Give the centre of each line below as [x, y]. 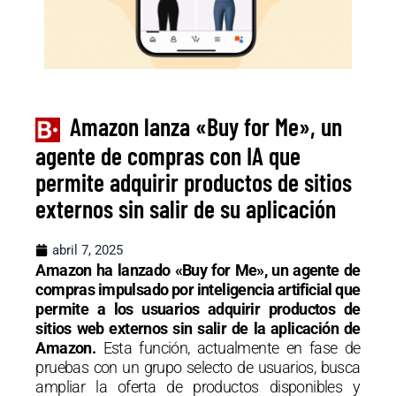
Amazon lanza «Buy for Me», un [206, 126]
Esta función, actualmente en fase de [232, 347]
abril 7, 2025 [88, 250]
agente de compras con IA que [168, 155]
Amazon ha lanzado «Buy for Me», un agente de [198, 270]
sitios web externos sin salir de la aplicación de [198, 328]
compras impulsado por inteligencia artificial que [198, 289]
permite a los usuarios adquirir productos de [198, 308]
